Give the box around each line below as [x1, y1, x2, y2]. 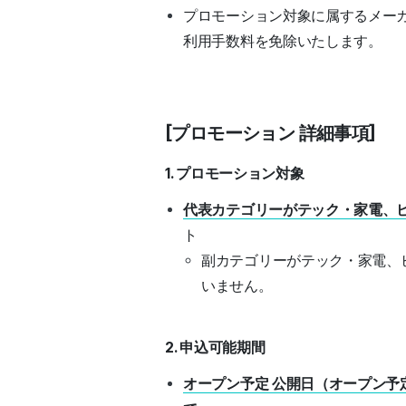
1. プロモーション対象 [165, 165, 304, 182]
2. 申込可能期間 [165, 339, 268, 356]
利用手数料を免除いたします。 [183, 33, 382, 50]
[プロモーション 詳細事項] [165, 122, 376, 144]
